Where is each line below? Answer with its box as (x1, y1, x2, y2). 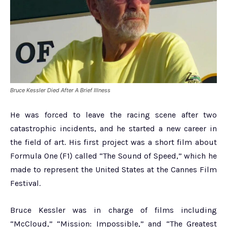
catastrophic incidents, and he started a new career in (10, 123, 217, 133)
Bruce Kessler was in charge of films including (10, 205, 217, 215)
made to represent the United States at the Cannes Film (10, 164, 217, 174)
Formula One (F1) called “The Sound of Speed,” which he (10, 150, 217, 161)
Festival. (10, 178, 41, 188)
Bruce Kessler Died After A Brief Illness (10, 86, 110, 94)
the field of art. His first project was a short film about (10, 137, 217, 147)
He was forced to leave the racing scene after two (10, 109, 217, 120)
